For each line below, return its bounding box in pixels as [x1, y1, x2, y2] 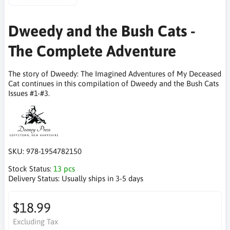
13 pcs [53, 164, 75, 174]
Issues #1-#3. [8, 89, 50, 98]
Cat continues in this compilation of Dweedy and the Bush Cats [8, 79, 219, 88]
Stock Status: [8, 164, 53, 174]
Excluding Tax [12, 217, 58, 226]
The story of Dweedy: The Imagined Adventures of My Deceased [8, 69, 221, 79]
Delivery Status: [8, 174, 62, 183]
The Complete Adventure [8, 42, 176, 60]
